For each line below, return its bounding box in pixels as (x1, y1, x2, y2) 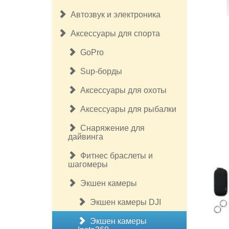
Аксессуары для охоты (76, 86, 167, 95)
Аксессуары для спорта (66, 29, 160, 38)
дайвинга (68, 132, 103, 141)
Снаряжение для (76, 124, 145, 132)
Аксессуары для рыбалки (76, 105, 176, 113)
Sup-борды (76, 67, 122, 76)
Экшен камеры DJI (86, 198, 161, 207)
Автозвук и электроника (66, 10, 161, 19)
